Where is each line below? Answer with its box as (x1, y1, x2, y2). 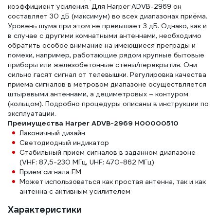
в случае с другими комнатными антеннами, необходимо (8, 31, 201, 40)
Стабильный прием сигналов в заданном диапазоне (19, 148, 196, 157)
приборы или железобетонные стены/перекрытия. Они (8, 60, 197, 69)
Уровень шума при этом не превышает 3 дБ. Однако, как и (8, 21, 207, 30)
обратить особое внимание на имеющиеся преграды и (8, 41, 196, 50)
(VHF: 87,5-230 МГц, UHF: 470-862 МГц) (19, 158, 154, 166)
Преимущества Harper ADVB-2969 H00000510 (8, 119, 179, 127)
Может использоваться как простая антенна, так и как (19, 177, 206, 186)
